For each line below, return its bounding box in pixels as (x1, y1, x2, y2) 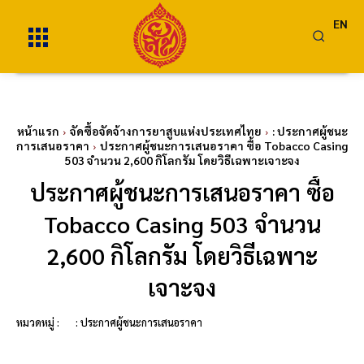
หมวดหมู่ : (16, 315, 59, 329)
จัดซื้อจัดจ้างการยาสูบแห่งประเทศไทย (69, 123, 262, 138)
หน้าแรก (16, 123, 59, 138)
